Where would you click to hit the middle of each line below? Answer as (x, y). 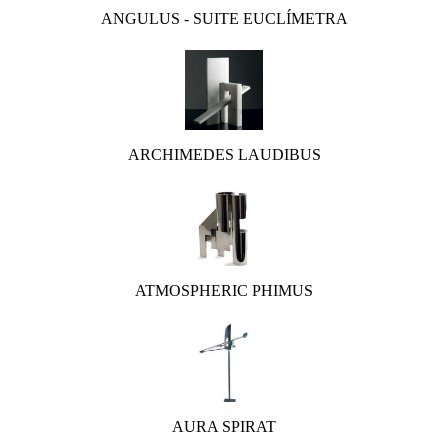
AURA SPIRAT (224, 426)
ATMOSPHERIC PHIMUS (224, 290)
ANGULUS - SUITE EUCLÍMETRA (224, 18)
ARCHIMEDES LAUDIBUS (224, 154)
